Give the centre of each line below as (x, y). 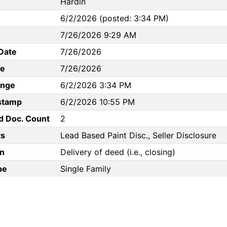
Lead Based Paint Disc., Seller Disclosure (138, 136)
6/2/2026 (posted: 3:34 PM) (115, 18)
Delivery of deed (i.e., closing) (118, 152)
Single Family (86, 169)
